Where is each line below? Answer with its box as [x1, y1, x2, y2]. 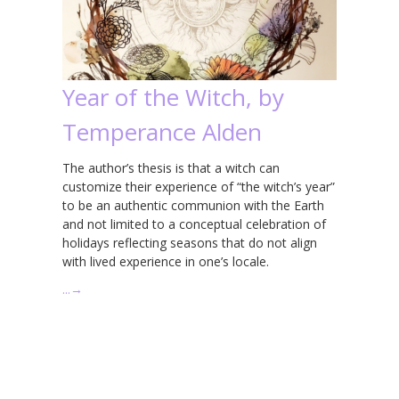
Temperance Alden [62, 115, 262, 148]
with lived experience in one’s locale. [62, 252, 269, 270]
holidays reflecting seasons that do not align [62, 233, 317, 251]
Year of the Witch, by [62, 80, 284, 113]
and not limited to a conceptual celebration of [62, 215, 326, 232]
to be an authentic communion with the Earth [62, 196, 324, 214]
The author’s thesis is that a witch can [62, 159, 280, 176]
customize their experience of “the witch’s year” [62, 177, 335, 195]
